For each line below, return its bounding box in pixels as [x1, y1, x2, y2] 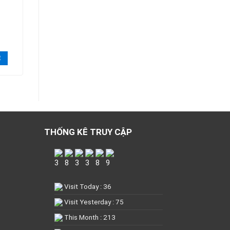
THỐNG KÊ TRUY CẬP [44, 126, 132, 137]
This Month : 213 [63, 213, 116, 221]
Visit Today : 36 [63, 182, 112, 190]
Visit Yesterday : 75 [63, 198, 124, 206]
